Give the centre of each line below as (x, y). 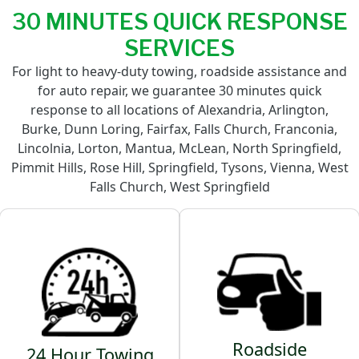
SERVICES (179, 48)
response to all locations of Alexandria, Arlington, (179, 109)
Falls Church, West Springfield (179, 186)
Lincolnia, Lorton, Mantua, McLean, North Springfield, (179, 148)
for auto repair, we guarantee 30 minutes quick (179, 90)
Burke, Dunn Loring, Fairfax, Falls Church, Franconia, (179, 129)
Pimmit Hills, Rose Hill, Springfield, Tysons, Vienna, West (179, 167)
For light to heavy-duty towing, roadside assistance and (179, 71)
